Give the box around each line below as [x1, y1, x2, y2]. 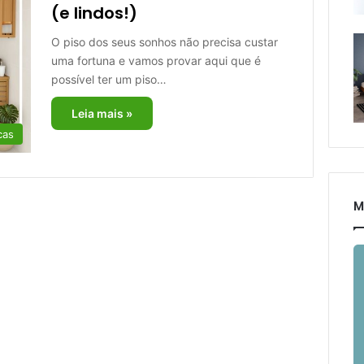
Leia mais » [71, 106, 132, 120]
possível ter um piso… [50, 72, 167, 86]
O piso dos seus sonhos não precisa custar [50, 35, 278, 49]
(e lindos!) [50, 2, 137, 24]
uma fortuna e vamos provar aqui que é [50, 54, 261, 67]
